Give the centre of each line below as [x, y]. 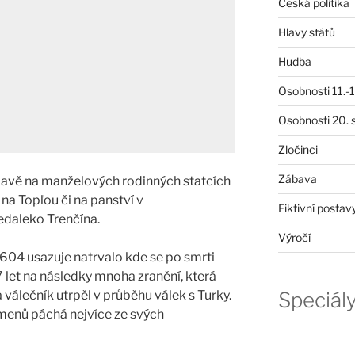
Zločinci [298, 149]
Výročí [294, 237]
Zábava [297, 178]
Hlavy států [306, 32]
